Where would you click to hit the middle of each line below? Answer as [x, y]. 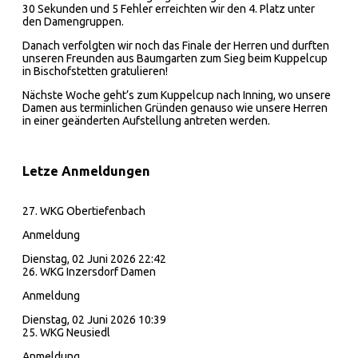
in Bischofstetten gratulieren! [95, 71]
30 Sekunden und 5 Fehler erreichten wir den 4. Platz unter [169, 8]
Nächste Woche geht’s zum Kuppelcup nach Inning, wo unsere [177, 95]
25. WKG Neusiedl [66, 332]
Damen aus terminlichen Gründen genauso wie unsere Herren [175, 107]
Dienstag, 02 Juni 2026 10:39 [94, 319]
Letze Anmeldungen [86, 171]
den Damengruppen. [73, 21]
